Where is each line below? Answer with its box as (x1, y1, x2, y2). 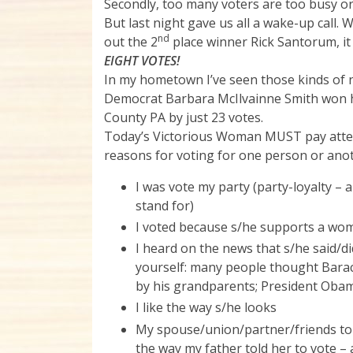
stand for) (136, 196, 194, 214)
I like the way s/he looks (136, 299, 277, 317)
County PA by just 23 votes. (104, 108, 263, 126)
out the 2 (104, 32, 158, 50)
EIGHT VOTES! (104, 51, 180, 69)
